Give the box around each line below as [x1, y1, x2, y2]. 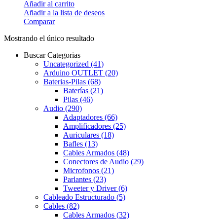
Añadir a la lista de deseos [24, 8, 105, 17]
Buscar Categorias [24, 50, 80, 59]
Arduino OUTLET [43, 68, 105, 77]
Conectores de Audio [63, 157, 131, 166]
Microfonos [63, 166, 101, 175]
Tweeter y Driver [63, 184, 118, 192]
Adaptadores [63, 112, 105, 121]
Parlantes [63, 175, 93, 184]
